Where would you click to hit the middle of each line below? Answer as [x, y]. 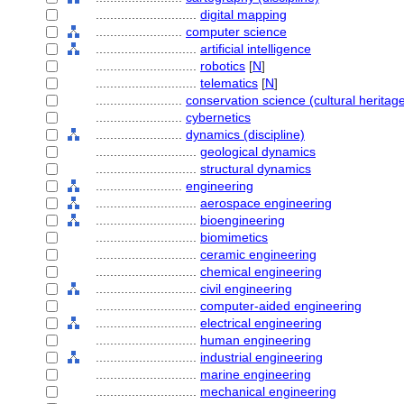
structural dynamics [256, 169]
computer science [236, 32]
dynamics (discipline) [245, 134]
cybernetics [218, 117]
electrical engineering [261, 323]
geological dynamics [258, 151]
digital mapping [243, 14]
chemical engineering [261, 271]
